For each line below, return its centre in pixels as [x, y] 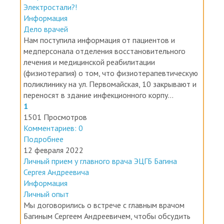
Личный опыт [46, 211]
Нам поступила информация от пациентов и [99, 57]
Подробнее [43, 156]
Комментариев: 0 [53, 145]
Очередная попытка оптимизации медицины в [103, 13]
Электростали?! [50, 24]
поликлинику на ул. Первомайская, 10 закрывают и [110, 101]
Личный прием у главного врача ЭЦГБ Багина [100, 178]
